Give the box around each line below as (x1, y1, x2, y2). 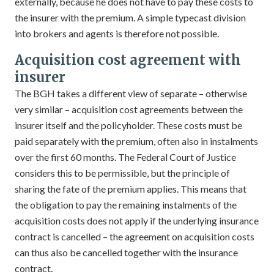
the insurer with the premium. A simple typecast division (15, 12, 246, 23)
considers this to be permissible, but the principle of (15, 167, 230, 179)
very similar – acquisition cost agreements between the (15, 103, 243, 115)
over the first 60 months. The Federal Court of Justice (15, 151, 236, 163)
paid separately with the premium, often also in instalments (15, 135, 258, 147)
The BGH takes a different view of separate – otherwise (15, 87, 247, 99)
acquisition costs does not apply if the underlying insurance (15, 215, 259, 226)
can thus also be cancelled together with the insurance (15, 246, 238, 258)
